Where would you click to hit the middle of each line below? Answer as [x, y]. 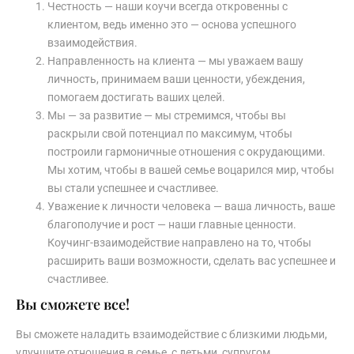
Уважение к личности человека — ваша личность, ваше [191, 206]
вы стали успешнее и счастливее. [133, 188]
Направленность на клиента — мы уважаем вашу [175, 60]
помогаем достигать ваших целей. [136, 97]
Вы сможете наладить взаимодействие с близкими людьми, [171, 334]
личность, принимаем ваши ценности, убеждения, [176, 79]
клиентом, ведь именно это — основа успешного [172, 24]
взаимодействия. [92, 42]
